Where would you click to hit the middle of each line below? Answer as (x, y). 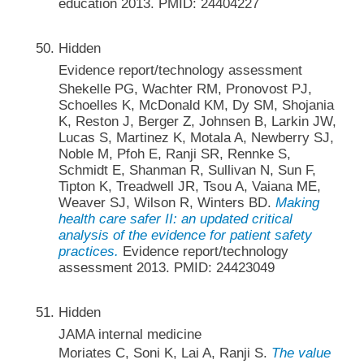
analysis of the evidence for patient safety (185, 236)
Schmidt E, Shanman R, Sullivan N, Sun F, (187, 171)
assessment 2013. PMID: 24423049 (166, 268)
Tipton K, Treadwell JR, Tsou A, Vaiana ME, (189, 187)
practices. (88, 252)
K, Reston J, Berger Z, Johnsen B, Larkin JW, (197, 122)
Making (297, 203)
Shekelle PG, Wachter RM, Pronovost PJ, (185, 89)
